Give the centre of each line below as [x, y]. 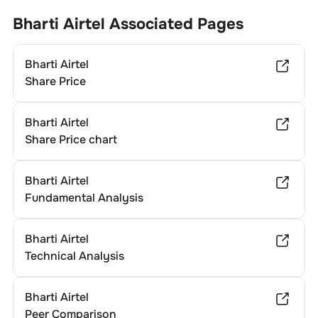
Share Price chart [71, 139]
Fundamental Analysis [84, 198]
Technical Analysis [74, 256]
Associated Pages [174, 24]
